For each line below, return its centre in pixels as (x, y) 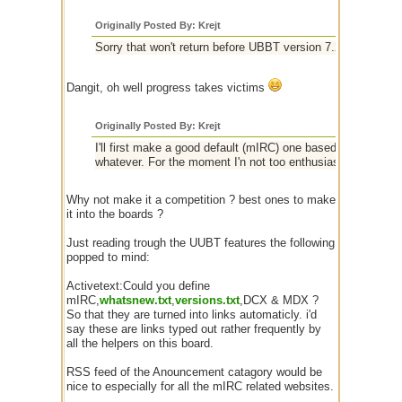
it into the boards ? (115, 214)
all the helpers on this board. (140, 343)
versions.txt (207, 300)
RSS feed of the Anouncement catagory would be (194, 372)
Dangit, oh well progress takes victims (167, 87)
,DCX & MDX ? (279, 300)
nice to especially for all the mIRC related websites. (200, 386)
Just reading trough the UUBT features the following (201, 243)
